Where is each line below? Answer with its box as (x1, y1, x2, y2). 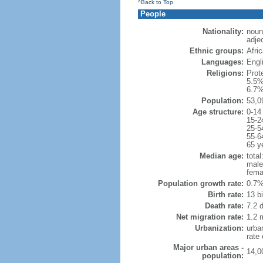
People (140, 9, 166, 18)
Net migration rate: (176, 213, 244, 221)
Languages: (201, 58, 244, 66)
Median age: (199, 151, 244, 160)
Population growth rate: (157, 179, 244, 188)
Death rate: (204, 201, 244, 210)
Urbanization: (194, 224, 244, 232)
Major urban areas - (173, 243, 244, 252)
